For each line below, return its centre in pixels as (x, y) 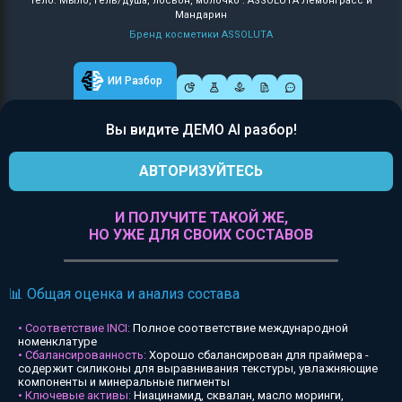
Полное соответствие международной (239, 328)
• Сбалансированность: (82, 355)
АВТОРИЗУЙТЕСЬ (201, 171)
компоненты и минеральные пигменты (124, 382)
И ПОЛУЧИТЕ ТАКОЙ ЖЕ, (201, 218)
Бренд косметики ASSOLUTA (201, 35)
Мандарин (201, 15)
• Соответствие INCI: (74, 328)
